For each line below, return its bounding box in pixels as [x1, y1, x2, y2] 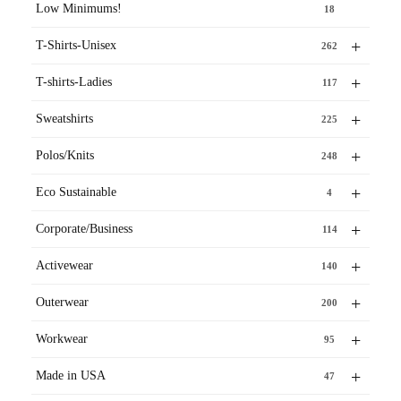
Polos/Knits [36, 149, 94, 163]
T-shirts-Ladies [36, 75, 112, 90]
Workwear [36, 332, 88, 346]
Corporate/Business [36, 222, 132, 236]
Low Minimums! [36, 2, 122, 16]
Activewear [36, 259, 93, 273]
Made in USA [36, 369, 106, 383]
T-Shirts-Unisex [36, 38, 116, 53]
